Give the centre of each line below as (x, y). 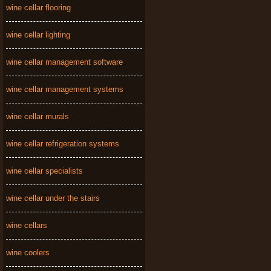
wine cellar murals (38, 116)
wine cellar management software (64, 62)
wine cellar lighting (38, 35)
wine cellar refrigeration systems (63, 144)
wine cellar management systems (65, 89)
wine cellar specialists (44, 171)
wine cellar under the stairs (53, 198)
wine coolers (28, 253)
